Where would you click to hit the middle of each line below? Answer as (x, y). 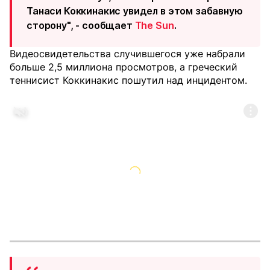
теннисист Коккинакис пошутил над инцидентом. (128, 80)
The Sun (154, 25)
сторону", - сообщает (81, 25)
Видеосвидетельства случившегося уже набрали (127, 54)
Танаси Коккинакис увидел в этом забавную (135, 11)
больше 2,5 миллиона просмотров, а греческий (124, 67)
